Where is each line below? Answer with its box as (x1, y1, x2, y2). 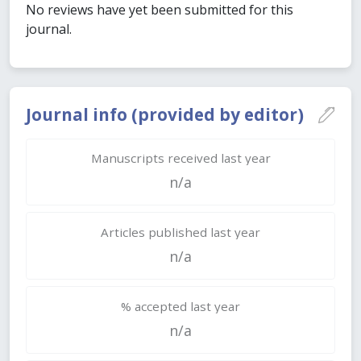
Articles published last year (101, 223, 260, 240)
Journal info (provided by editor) (26, 103, 304, 127)
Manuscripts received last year (90, 150, 271, 167)
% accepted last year (121, 297, 240, 314)
